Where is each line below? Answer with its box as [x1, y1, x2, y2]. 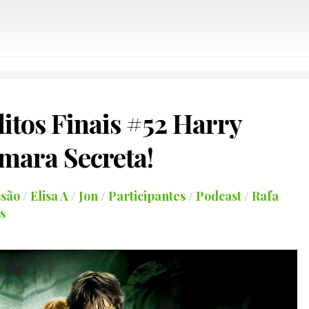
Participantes [108, 188, 186, 204]
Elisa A [30, 188, 68, 204]
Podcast [195, 188, 241, 204]
